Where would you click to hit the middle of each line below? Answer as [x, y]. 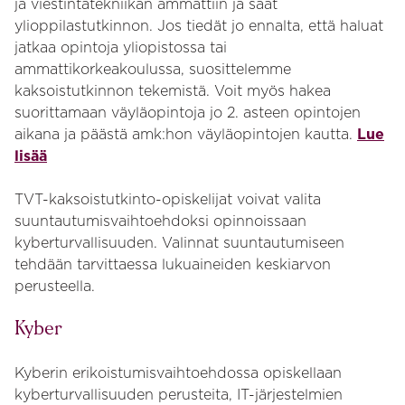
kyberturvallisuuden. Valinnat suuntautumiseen [179, 243]
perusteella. [55, 287]
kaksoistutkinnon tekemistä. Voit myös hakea [173, 91]
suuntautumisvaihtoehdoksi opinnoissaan [160, 221]
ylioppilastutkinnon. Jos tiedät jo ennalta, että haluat [199, 26]
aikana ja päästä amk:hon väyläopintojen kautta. [186, 135]
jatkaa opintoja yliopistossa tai [121, 48]
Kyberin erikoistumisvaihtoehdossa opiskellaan [178, 373]
